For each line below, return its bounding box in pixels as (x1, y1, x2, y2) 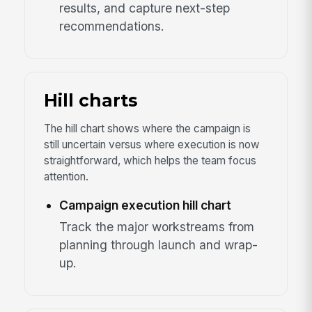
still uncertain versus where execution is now (43, 137, 260, 151)
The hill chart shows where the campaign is (43, 121, 251, 135)
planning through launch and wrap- (58, 237, 258, 252)
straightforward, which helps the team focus (43, 153, 256, 167)
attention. (43, 169, 88, 183)
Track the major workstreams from (58, 219, 254, 234)
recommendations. (58, 18, 164, 33)
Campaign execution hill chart (58, 198, 231, 213)
